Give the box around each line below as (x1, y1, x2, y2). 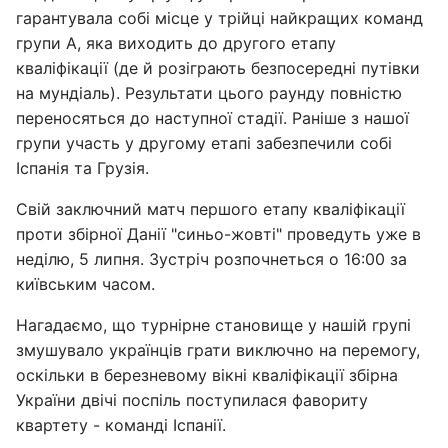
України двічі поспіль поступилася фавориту (16, 390, 368, 410)
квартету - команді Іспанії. (16, 415, 226, 435)
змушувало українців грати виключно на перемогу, (16, 340, 420, 360)
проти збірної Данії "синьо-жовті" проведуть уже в (16, 224, 421, 244)
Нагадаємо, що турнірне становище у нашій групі (16, 315, 411, 335)
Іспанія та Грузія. (16, 158, 149, 178)
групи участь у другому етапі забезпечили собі (16, 133, 392, 153)
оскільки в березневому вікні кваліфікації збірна (16, 365, 398, 385)
